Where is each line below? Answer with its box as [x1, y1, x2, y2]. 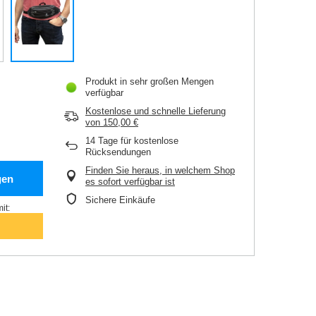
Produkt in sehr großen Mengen [85, 76, 214, 87]
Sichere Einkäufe [85, 195, 155, 206]
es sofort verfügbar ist [85, 176, 175, 188]
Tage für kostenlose [95, 135, 178, 147]
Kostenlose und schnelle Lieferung [85, 106, 226, 117]
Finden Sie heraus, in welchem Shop [85, 165, 235, 176]
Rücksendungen [85, 147, 151, 158]
